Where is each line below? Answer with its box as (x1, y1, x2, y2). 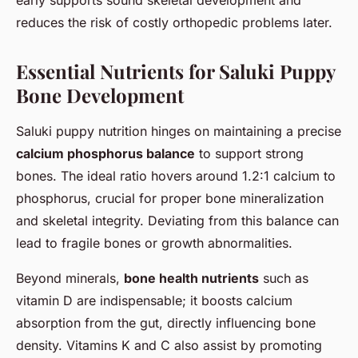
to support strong (195, 145, 304, 161)
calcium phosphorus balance (16, 145, 195, 161)
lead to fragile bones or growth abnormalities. (16, 234, 292, 251)
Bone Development (16, 82, 184, 108)
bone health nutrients (124, 269, 259, 286)
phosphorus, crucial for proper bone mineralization (16, 189, 324, 206)
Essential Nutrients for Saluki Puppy (16, 58, 335, 84)
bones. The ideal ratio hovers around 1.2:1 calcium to (16, 167, 336, 184)
